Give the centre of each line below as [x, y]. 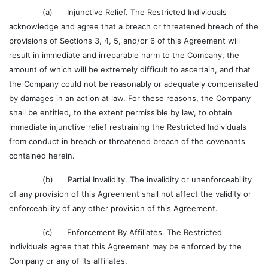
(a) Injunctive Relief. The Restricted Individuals [118, 12]
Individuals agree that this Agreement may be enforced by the [125, 246]
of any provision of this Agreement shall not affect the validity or [130, 194]
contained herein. [42, 156]
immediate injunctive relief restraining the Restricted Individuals [128, 127]
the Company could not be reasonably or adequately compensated [134, 84]
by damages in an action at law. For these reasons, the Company [130, 98]
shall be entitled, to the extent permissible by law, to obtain [121, 112]
